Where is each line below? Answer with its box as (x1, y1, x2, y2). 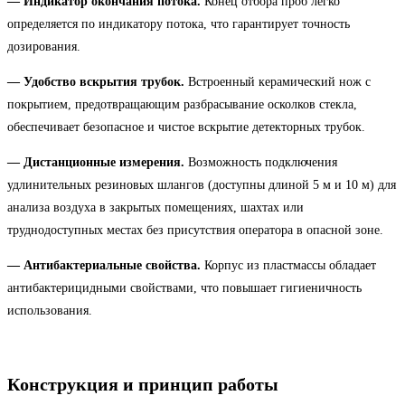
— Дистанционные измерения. (7, 155, 184, 169)
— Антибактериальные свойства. (7, 258, 201, 272)
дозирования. (7, 39, 80, 53)
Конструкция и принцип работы (7, 374, 278, 395)
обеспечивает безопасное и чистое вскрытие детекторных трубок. (7, 119, 365, 134)
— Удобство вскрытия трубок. (7, 74, 184, 89)
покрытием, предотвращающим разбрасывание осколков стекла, (7, 97, 357, 111)
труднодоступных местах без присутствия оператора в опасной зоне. (7, 222, 383, 237)
